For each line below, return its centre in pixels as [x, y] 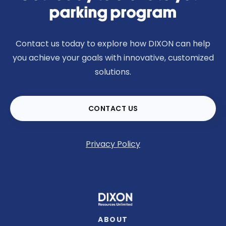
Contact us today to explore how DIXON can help [113, 44]
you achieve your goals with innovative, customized [113, 58]
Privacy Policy [113, 144]
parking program [113, 13]
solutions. [113, 72]
